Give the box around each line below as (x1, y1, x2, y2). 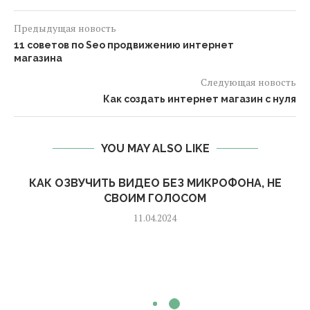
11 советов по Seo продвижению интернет (14, 39, 234, 51)
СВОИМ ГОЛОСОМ (104, 192, 206, 205)
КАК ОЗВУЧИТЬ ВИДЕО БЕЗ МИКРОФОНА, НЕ (28, 176, 282, 190)
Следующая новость (201, 75, 296, 89)
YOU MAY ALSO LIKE (100, 142, 210, 155)
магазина (14, 53, 62, 64)
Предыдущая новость (14, 21, 116, 35)
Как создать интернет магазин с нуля (103, 93, 296, 104)
